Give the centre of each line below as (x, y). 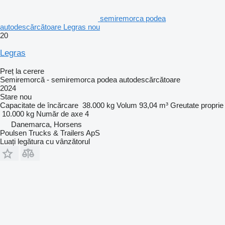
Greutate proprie (197, 105)
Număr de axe (60, 114)
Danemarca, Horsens (46, 124)
